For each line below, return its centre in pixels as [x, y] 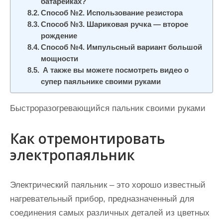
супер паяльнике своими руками [101, 82]
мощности [60, 59]
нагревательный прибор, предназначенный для [102, 199]
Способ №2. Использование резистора [112, 13]
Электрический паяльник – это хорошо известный [108, 185]
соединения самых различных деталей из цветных [110, 213]
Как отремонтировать [88, 138]
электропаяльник [72, 155]
